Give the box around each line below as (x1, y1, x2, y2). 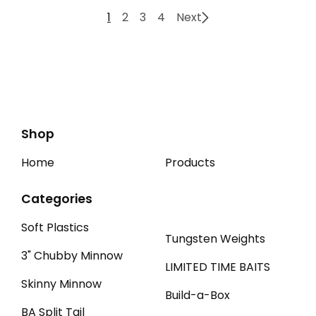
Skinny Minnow (21, 276, 102, 293)
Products (165, 154, 215, 171)
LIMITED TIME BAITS (165, 259, 270, 276)
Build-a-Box (165, 287, 230, 304)
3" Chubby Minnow (21, 248, 123, 265)
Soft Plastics (21, 219, 89, 236)
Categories (21, 190, 92, 208)
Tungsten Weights (165, 231, 265, 248)
